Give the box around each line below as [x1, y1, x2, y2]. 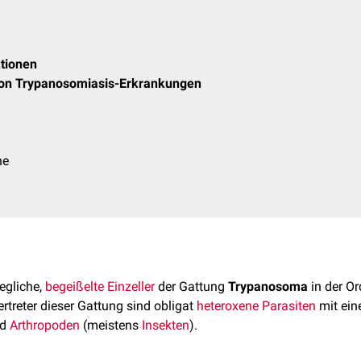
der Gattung [155, 279, 228, 294]
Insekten [142, 317, 189, 333]
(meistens [80, 317, 142, 333]
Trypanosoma [228, 279, 308, 294]
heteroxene [197, 298, 259, 313]
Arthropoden [10, 317, 80, 333]
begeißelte [45, 279, 104, 294]
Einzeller [107, 279, 155, 294]
